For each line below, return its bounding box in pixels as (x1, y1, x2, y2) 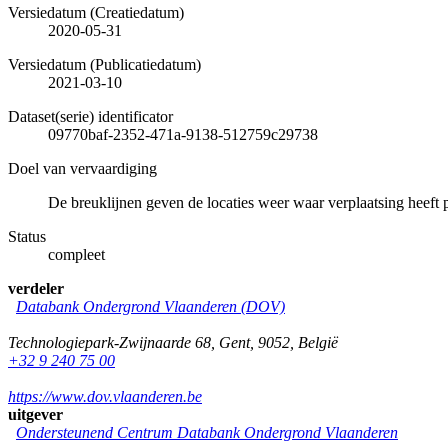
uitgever (8, 405, 63, 423)
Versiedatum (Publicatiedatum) (8, 55, 201, 73)
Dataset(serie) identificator (8, 107, 173, 125)
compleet (48, 245, 105, 263)
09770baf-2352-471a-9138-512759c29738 (48, 125, 318, 143)
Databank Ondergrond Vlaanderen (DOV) (16, 297, 285, 315)
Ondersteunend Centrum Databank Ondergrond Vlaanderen (16, 423, 398, 441)
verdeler (8, 279, 64, 297)
